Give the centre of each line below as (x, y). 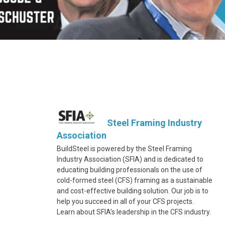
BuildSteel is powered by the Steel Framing (124, 149)
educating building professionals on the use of (130, 170)
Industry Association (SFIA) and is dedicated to (130, 159)
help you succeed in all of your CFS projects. (125, 201)
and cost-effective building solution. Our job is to (133, 191)
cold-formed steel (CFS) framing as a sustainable (135, 180)
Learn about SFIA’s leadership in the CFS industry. (134, 212)
